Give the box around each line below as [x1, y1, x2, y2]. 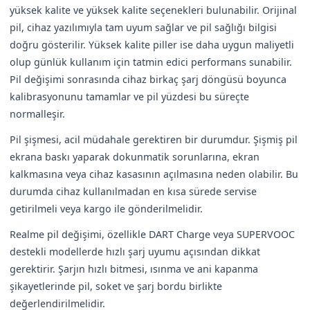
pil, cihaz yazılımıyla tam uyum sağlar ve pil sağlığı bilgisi [10, 20, 277, 34]
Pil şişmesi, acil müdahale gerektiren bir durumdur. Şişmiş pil [10, 132, 298, 146]
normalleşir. [10, 107, 65, 120]
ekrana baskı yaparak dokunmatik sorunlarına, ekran [10, 149, 259, 163]
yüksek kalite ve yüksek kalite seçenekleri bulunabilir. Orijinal [10, 3, 297, 17]
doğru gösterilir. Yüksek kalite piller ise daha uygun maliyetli [10, 37, 294, 51]
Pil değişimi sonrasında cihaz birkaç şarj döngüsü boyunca [10, 72, 286, 86]
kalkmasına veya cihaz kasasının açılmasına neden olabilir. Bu [10, 167, 298, 181]
